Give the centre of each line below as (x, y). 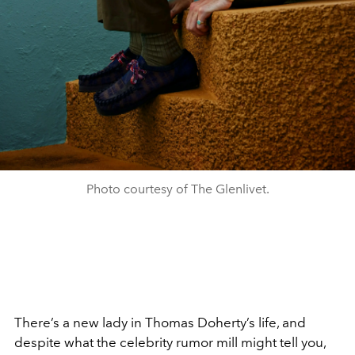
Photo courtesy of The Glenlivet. (177, 189)
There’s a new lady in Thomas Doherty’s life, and (160, 322)
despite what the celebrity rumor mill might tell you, (170, 342)
